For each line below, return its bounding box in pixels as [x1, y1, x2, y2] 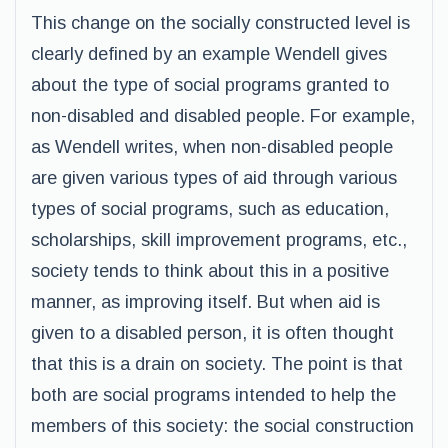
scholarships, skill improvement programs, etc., [31, 230, 407, 250]
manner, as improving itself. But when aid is [31, 292, 380, 312]
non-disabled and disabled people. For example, [31, 106, 415, 126]
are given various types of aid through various [31, 168, 397, 188]
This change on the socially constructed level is [31, 13, 410, 33]
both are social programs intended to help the [31, 385, 396, 405]
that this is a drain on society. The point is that [31, 354, 403, 374]
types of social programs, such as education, [31, 199, 389, 219]
